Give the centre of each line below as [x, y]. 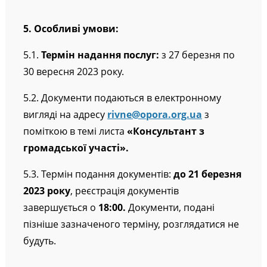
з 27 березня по [198, 55]
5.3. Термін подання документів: [98, 174]
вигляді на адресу [65, 115]
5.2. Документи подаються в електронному [122, 98]
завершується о [60, 208]
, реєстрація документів [124, 191]
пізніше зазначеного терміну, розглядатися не [131, 224]
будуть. [39, 241]
